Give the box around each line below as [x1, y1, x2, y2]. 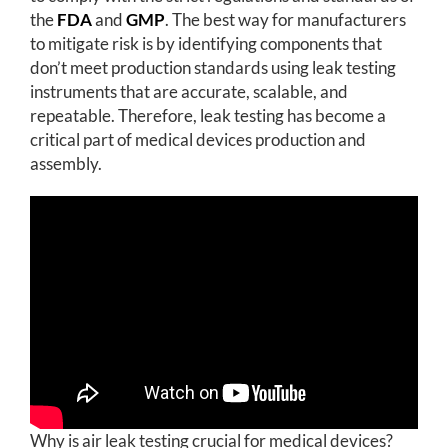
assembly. [29, 153, 102, 174]
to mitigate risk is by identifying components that [29, 33, 382, 54]
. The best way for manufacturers [164, 9, 406, 30]
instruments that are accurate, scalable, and [29, 81, 348, 102]
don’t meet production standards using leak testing [29, 57, 396, 78]
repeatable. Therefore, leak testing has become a [29, 105, 386, 126]
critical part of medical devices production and [29, 129, 366, 150]
